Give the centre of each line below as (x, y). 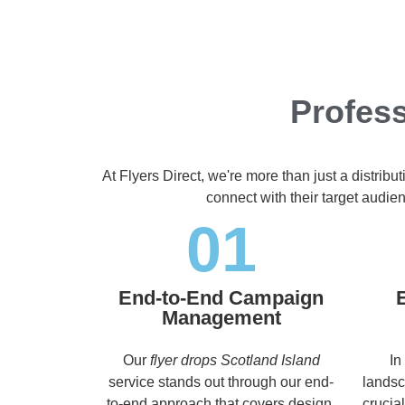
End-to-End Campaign (221, 297)
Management (221, 317)
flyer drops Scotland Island (235, 360)
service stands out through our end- (221, 381)
